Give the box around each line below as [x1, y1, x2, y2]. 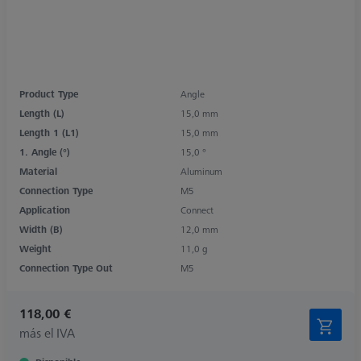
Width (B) [19, 222, 63, 236]
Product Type [19, 86, 78, 101]
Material [19, 164, 57, 178]
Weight [19, 241, 52, 255]
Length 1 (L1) [19, 125, 79, 139]
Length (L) [19, 106, 64, 120]
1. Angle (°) [19, 144, 70, 159]
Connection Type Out [19, 260, 113, 275]
